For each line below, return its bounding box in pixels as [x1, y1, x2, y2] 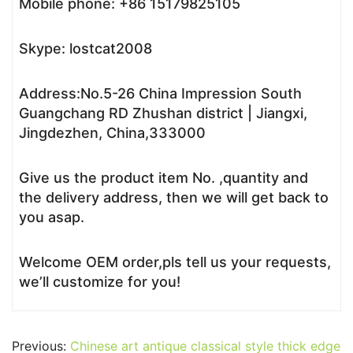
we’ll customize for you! [19, 273, 180, 290]
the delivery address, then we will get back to [19, 189, 329, 206]
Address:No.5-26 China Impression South [19, 85, 302, 102]
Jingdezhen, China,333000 [19, 124, 206, 141]
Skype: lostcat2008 [19, 40, 152, 57]
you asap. [19, 209, 84, 225]
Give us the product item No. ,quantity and [19, 169, 308, 186]
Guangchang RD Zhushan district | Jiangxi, [19, 105, 307, 121]
